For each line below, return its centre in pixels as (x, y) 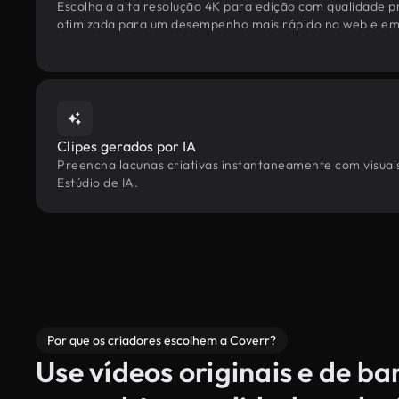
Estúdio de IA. (98, 183)
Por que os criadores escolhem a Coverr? (162, 340)
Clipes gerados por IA (127, 146)
